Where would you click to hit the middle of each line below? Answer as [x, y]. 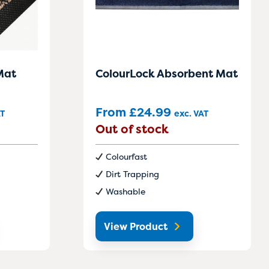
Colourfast [126, 157]
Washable [125, 192]
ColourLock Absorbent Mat [167, 74]
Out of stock [132, 129]
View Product [136, 227]
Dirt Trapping [132, 174]
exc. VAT [191, 113]
